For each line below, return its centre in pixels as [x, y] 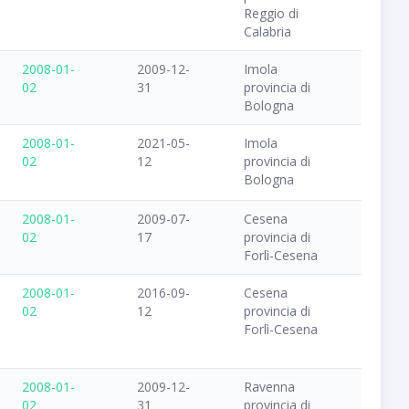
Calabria [267, 32]
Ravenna [269, 387]
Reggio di [271, 14]
